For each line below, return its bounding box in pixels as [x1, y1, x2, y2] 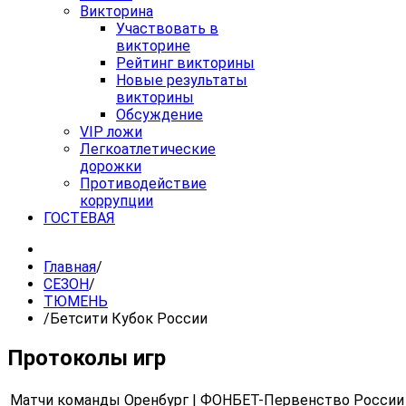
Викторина [80, 3, 153, 21]
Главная [43, 258, 96, 276]
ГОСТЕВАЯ [43, 209, 115, 227]
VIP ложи [80, 123, 142, 141]
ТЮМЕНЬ [43, 293, 108, 311]
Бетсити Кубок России [50, 310, 208, 328]
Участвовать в [116, 20, 218, 38]
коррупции [80, 192, 153, 210]
